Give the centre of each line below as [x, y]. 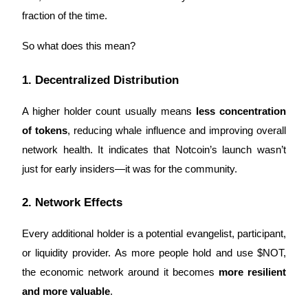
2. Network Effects [72, 202]
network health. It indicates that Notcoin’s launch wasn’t [154, 150]
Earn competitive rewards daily [100, 192]
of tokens [45, 130]
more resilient [252, 273]
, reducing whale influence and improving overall [177, 130]
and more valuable [66, 292]
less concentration [241, 111]
